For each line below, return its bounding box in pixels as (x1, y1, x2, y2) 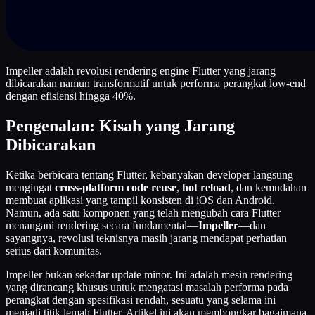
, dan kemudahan (231, 181, 307, 193)
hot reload (182, 181, 231, 193)
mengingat (6, 181, 55, 193)
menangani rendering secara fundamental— (6, 219, 198, 231)
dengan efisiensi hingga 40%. (6, 89, 136, 102)
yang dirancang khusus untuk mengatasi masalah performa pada (6, 281, 288, 293)
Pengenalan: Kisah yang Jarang (6, 116, 235, 135)
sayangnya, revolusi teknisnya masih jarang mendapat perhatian (6, 231, 287, 244)
